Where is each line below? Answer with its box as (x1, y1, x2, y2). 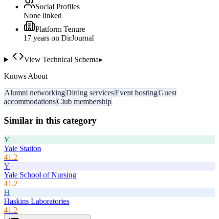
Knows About (4, 72, 47, 81)
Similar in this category (4, 115, 97, 126)
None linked (23, 11, 62, 20)
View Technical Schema (23, 55, 99, 64)
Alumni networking (4, 88, 65, 97)
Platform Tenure (35, 25, 85, 34)
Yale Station (4, 144, 41, 153)
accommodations (4, 97, 56, 106)
